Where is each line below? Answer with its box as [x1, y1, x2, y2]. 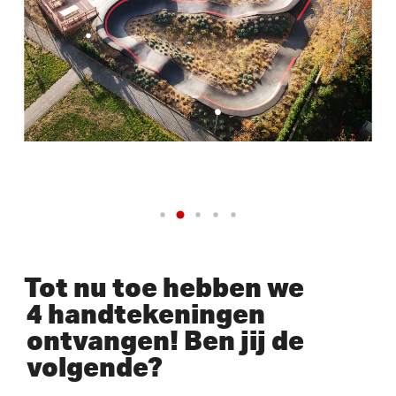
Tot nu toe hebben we [23, 269, 304, 304]
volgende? [26, 348, 163, 384]
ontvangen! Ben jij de [26, 322, 304, 357]
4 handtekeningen [26, 295, 265, 331]
